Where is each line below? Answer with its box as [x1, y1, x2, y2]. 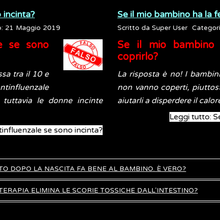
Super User [152, 24, 188, 32]
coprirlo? [117, 51, 158, 63]
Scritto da [117, 24, 152, 32]
